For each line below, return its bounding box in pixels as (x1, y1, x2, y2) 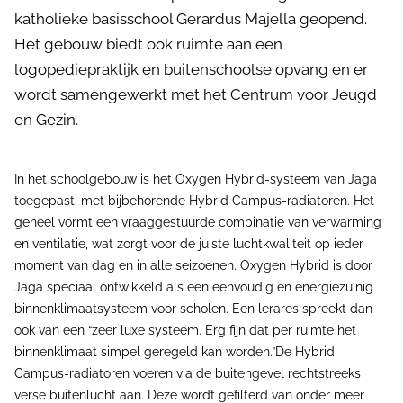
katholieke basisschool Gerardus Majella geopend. (14, 10, 367, 28)
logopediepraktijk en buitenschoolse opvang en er (14, 60, 368, 78)
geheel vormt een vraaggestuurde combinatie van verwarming (14, 215, 381, 229)
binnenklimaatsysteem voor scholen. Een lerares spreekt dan (14, 301, 372, 316)
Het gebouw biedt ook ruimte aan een (14, 35, 282, 53)
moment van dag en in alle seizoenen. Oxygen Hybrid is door (14, 258, 372, 273)
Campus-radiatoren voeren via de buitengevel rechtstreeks (14, 366, 361, 381)
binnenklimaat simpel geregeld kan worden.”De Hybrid (14, 345, 335, 359)
